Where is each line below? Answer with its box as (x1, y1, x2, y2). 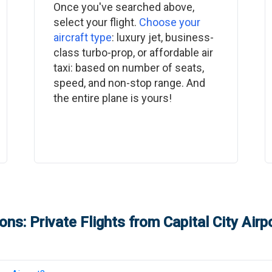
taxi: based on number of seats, (53, 61, 204, 74)
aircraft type (53, 31, 112, 44)
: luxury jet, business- (111, 31, 214, 44)
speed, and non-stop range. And (53, 76, 205, 89)
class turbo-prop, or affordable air (53, 46, 213, 59)
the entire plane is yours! (53, 92, 172, 104)
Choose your (138, 16, 200, 29)
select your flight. (53, 16, 139, 29)
